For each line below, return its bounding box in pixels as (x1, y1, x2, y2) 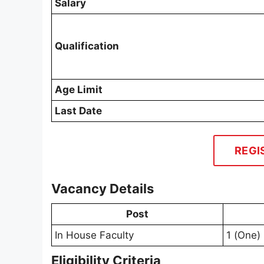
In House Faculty (55, 229, 134, 242)
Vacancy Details (51, 181, 154, 197)
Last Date (55, 105, 102, 117)
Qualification (55, 40, 119, 52)
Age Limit (55, 84, 103, 96)
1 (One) (226, 229, 260, 242)
